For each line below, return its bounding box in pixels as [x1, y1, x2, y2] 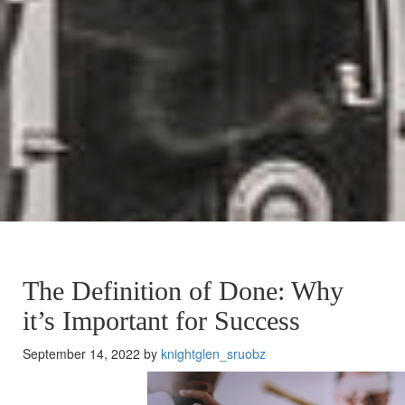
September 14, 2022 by [23, 344, 161, 363]
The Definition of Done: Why [23, 276, 344, 306]
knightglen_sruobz [161, 344, 266, 363]
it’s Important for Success [23, 306, 300, 335]
